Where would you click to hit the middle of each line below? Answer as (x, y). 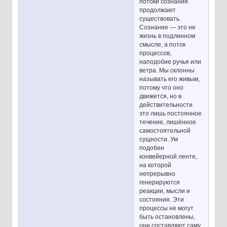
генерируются (160, 183)
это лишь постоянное (171, 114)
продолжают (158, 10)
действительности (166, 105)
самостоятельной (165, 131)
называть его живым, (170, 79)
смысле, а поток (163, 45)
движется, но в (161, 97)
